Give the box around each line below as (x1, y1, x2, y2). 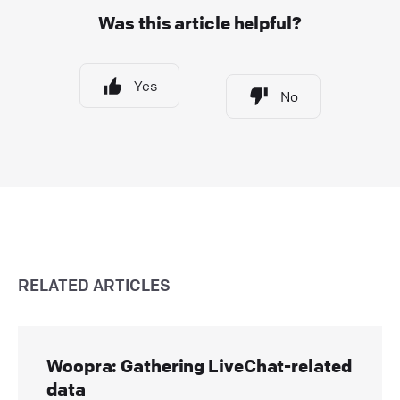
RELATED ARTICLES (18, 274, 171, 295)
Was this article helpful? (98, 11, 302, 34)
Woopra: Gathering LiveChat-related (46, 354, 352, 377)
